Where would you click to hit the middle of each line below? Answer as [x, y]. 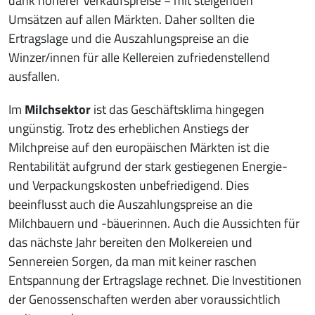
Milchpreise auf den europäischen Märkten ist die [139, 148]
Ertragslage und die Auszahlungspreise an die [129, 39]
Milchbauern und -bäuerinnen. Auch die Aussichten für [154, 224]
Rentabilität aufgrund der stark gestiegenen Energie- [148, 167]
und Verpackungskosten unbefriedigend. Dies [129, 186]
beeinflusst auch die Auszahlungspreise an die [130, 205]
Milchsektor [59, 110]
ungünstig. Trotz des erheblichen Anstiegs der [129, 129]
